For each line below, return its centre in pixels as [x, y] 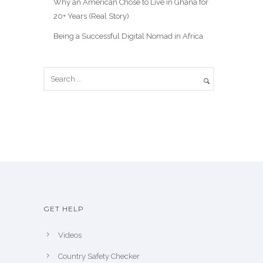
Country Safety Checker [99, 256]
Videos [70, 235]
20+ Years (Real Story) [91, 16]
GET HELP [64, 208]
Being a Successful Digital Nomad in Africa [128, 36]
